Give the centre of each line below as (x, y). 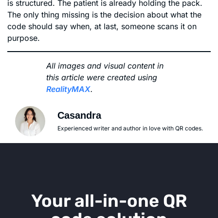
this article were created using (102, 77)
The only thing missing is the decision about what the (104, 15)
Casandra (79, 115)
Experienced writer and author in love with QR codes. (130, 128)
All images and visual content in (105, 65)
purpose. (24, 38)
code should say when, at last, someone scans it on (102, 27)
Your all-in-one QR (109, 200)
